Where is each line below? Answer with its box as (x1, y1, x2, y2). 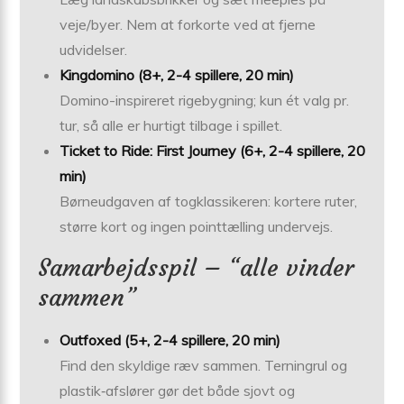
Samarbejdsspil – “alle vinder (38, 252, 354, 282)
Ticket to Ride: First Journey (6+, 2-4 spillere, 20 (60, 141, 366, 160)
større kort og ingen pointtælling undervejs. (60, 216, 334, 235)
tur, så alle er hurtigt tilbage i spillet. (60, 115, 283, 134)
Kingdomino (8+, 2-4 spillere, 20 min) (60, 65, 295, 84)
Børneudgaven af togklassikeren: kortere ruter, (60, 191, 358, 210)
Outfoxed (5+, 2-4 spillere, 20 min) (60, 330, 281, 349)
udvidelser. (60, 40, 128, 59)
